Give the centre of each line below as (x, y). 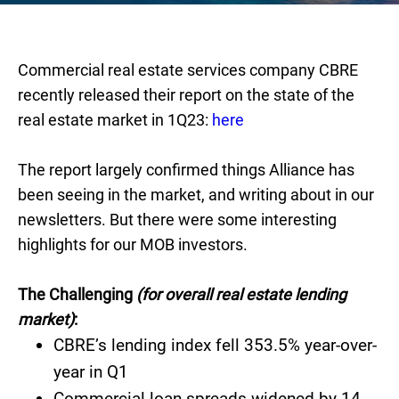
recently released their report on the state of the (186, 95)
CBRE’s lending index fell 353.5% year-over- (215, 345)
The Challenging (77, 294)
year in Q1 (91, 372)
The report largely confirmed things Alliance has (186, 170)
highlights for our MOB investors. (133, 244)
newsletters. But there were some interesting (177, 220)
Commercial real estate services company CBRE (188, 70)
